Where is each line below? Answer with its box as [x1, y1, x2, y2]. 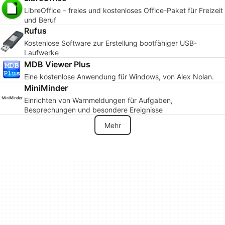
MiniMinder [24, 83, 68, 93]
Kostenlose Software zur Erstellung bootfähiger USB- [24, 39, 197, 47]
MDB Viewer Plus [24, 59, 90, 69]
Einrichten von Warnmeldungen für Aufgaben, [24, 96, 173, 104]
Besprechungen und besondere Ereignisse [24, 105, 163, 114]
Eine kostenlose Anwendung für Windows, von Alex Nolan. [24, 72, 214, 81]
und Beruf [24, 16, 56, 24]
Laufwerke [24, 48, 59, 57]
